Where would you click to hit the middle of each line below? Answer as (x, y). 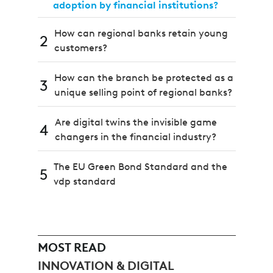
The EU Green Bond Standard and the (140, 166)
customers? (80, 48)
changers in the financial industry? (135, 136)
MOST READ (72, 247)
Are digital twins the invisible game (136, 122)
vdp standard (84, 181)
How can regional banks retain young (141, 33)
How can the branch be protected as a (144, 77)
